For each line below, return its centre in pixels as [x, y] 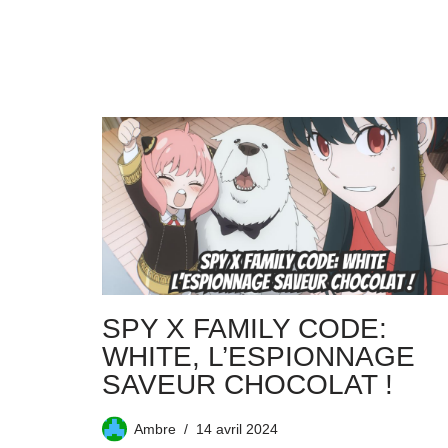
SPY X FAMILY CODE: [244, 329]
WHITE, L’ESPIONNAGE [258, 357]
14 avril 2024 [237, 429]
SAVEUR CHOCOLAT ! [247, 385]
